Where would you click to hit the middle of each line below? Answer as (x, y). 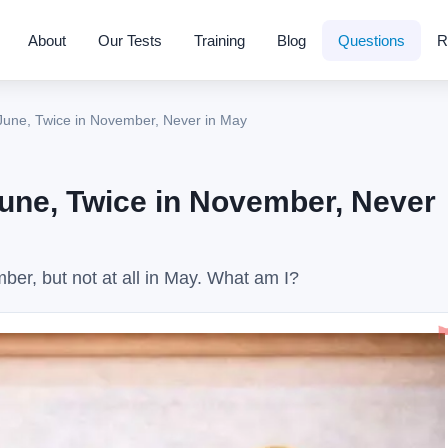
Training (219, 40)
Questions (371, 40)
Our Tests (129, 40)
